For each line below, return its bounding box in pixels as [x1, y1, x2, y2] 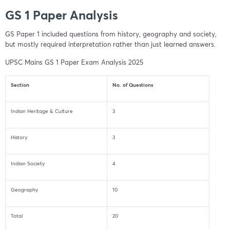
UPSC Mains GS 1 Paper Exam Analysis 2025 [5, 57, 143, 67]
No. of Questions [112, 81, 153, 88]
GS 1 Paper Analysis [5, 6, 118, 23]
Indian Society [11, 160, 45, 167]
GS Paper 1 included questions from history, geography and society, [5, 29, 217, 39]
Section [11, 81, 29, 88]
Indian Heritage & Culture [11, 107, 73, 114]
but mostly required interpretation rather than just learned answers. [5, 40, 216, 49]
